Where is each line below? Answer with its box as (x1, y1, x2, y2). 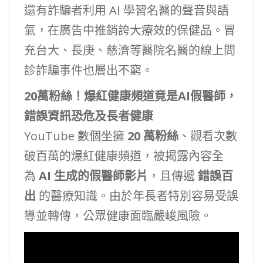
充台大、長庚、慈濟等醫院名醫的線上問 (24, 42, 235, 58)
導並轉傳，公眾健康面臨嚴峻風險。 (24, 207, 212, 224)
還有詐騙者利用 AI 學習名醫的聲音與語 (24, 2, 229, 18)
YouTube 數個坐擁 (24, 127, 127, 144)
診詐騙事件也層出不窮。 (24, 62, 153, 78)
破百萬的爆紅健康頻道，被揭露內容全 (24, 147, 224, 164)
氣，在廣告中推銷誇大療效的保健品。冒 (24, 22, 235, 38)
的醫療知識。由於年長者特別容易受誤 (36, 187, 238, 204)
